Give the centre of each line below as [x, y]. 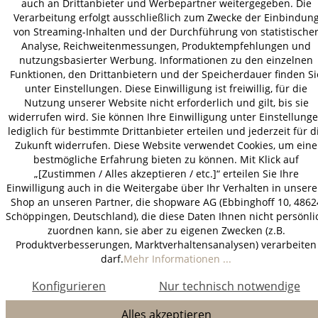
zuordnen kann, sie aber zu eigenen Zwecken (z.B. [166, 230]
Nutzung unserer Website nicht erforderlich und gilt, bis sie [166, 103]
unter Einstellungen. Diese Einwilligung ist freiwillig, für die [166, 88]
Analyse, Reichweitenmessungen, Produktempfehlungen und [166, 46]
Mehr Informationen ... [177, 259]
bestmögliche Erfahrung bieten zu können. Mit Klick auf [166, 159]
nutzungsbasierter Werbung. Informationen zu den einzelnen [166, 60]
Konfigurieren [69, 286]
